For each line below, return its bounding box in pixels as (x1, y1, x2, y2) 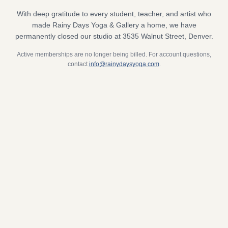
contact (67, 61, 88, 68)
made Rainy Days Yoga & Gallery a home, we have (32, 21, 196, 29)
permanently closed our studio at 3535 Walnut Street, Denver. (15, 32, 213, 40)
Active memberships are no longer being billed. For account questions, (17, 51, 211, 58)
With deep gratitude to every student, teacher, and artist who (17, 10, 211, 18)
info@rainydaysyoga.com (89, 61, 159, 68)
